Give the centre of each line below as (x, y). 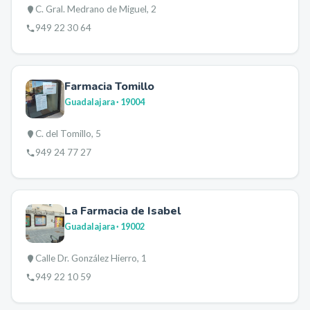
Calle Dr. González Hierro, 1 (91, 258)
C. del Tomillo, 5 (68, 134)
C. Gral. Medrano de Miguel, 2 (96, 9)
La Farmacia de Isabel (122, 211)
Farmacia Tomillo (109, 86)
